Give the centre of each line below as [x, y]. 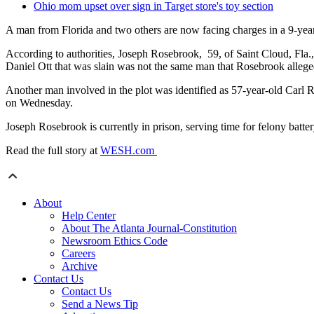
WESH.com [129, 151]
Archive [80, 266]
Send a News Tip [100, 304]
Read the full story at [53, 151]
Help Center [89, 216]
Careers [78, 254]
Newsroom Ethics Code [115, 241]
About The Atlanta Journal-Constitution [149, 228]
